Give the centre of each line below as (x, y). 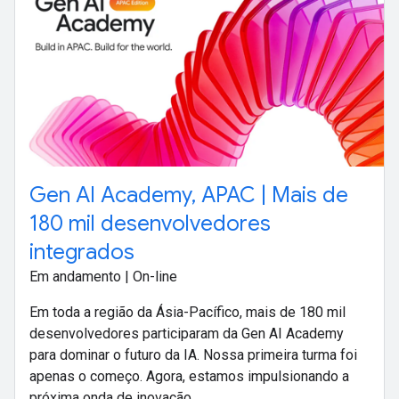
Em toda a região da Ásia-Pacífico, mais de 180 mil (187, 313)
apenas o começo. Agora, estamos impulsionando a (189, 377)
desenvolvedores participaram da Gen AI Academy (187, 334)
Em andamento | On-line (103, 277)
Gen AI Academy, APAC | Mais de (189, 195)
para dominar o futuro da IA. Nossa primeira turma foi (193, 355)
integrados (82, 252)
